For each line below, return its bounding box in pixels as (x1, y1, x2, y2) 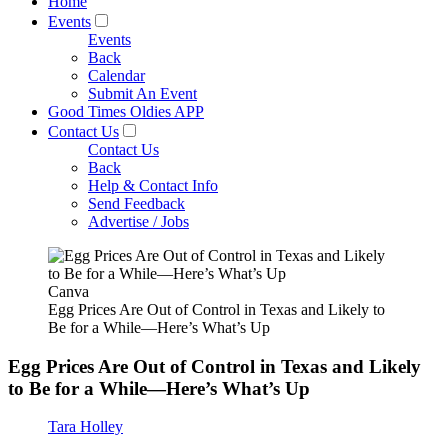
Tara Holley (48, 418, 123, 436)
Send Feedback (88, 195, 185, 212)
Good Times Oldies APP (48, 103, 204, 120)
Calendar (88, 67, 145, 84)
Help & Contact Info (88, 177, 218, 194)
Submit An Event (88, 85, 197, 102)
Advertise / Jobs (88, 213, 189, 230)
